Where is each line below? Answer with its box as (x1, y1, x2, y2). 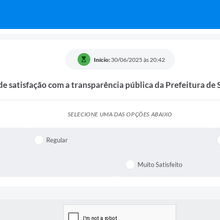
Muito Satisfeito (137, 161, 182, 169)
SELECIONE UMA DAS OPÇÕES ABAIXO (67, 110, 172, 118)
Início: (93, 55, 110, 63)
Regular (46, 136, 68, 144)
